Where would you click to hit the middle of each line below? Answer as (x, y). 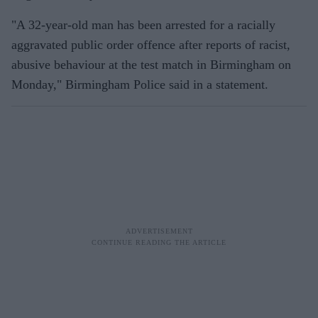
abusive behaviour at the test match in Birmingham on (151, 65)
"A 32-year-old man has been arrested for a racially (143, 25)
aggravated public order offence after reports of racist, (151, 45)
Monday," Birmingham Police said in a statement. (140, 85)
